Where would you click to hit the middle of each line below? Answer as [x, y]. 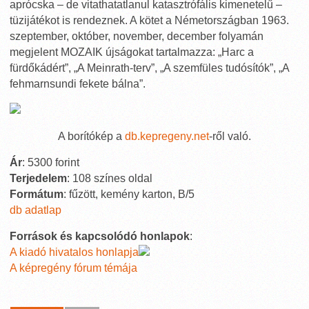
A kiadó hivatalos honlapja [74, 252]
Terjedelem [38, 178]
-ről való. [230, 136]
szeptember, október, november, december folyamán [137, 36]
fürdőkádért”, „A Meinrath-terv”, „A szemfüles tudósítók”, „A [149, 68]
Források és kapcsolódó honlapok [100, 236]
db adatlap [36, 210]
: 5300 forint [51, 162]
